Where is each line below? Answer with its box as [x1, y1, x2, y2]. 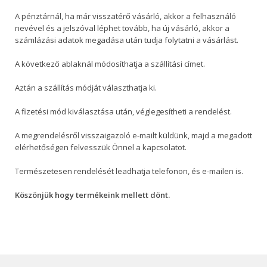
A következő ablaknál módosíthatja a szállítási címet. [15, 58, 205, 69]
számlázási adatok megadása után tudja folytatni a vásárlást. [15, 35, 238, 45]
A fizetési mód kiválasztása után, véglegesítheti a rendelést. [15, 106, 232, 117]
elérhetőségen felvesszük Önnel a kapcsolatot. [15, 142, 187, 153]
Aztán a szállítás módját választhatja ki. [15, 82, 157, 93]
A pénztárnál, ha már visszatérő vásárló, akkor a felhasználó [15, 11, 236, 21]
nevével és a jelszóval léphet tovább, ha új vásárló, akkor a [15, 23, 229, 33]
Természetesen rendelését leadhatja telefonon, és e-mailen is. [15, 166, 243, 176]
